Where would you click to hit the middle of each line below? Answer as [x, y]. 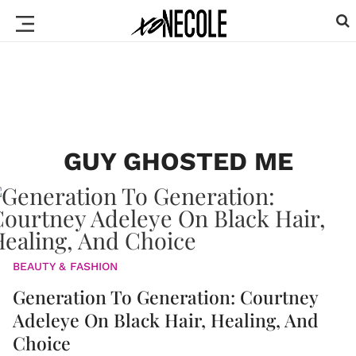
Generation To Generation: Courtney [165, 297]
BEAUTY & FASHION [65, 266]
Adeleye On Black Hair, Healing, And [166, 320]
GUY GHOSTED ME [178, 161]
